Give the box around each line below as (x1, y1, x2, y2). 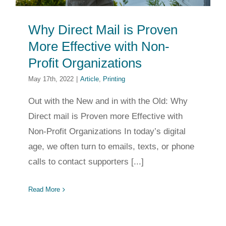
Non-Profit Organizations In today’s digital (28, 127, 186, 137)
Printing (103, 75, 125, 83)
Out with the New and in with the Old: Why (28, 96, 188, 106)
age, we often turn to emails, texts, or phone (28, 142, 194, 152)
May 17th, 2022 (28, 75, 74, 83)
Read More (28, 186, 60, 194)
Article (80, 75, 99, 83)
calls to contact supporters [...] (28, 157, 144, 167)
